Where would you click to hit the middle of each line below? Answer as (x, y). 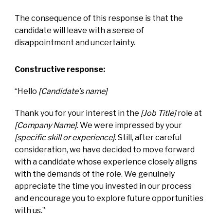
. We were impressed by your (129, 125)
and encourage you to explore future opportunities (109, 198)
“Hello (27, 91)
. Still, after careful (148, 137)
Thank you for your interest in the (78, 113)
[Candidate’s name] (73, 91)
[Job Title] (158, 113)
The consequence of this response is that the (99, 18)
